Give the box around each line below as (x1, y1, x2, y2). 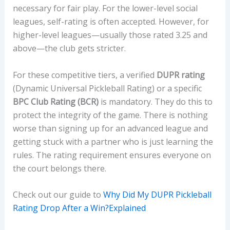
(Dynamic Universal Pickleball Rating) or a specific (12, 82, 202, 94)
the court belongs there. (12, 162, 106, 174)
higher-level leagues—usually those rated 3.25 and (12, 29, 207, 41)
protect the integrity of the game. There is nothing (12, 109, 208, 121)
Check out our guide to (12, 189, 103, 201)
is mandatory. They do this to (98, 95, 213, 107)
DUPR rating (156, 69, 205, 81)
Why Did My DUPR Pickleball (103, 189, 212, 201)
